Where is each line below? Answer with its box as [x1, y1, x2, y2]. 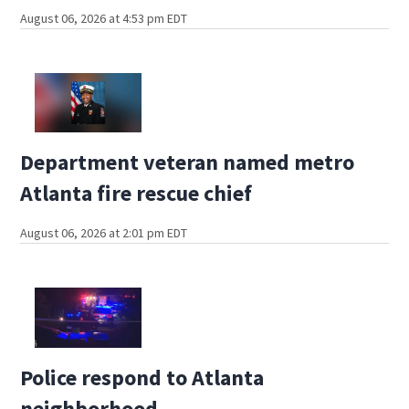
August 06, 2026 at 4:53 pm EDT [20, 9, 188, 26]
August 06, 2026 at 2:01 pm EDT [20, 225, 188, 242]
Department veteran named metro [20, 148, 355, 177]
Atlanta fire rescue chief [20, 179, 253, 208]
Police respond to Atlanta [20, 363, 265, 393]
